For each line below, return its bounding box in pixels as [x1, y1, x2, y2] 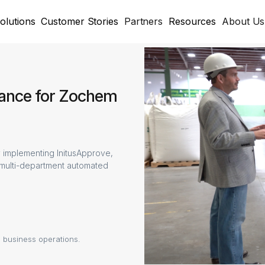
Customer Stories [41, 15, 118, 28]
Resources [169, 15, 216, 28]
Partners [124, 15, 163, 28]
